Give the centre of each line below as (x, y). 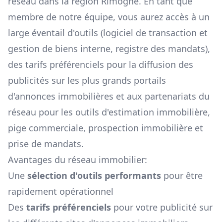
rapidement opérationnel (61, 192)
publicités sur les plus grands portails (87, 81)
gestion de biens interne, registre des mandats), (109, 49)
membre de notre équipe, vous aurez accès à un (109, 17)
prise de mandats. (46, 144)
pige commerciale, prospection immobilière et (106, 128)
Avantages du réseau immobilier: (78, 160)
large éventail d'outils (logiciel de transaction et (108, 33)
